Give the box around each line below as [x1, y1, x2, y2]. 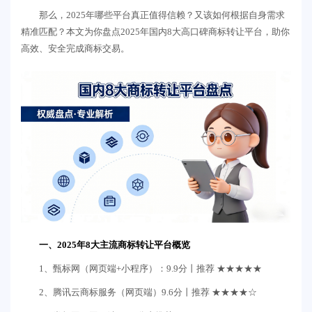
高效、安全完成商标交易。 [21, 43, 130, 54]
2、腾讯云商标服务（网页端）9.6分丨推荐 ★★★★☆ [39, 287, 257, 298]
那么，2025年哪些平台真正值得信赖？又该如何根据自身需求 [39, 10, 285, 20]
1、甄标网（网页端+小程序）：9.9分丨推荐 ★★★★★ [39, 263, 262, 274]
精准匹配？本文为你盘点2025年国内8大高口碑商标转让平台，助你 [21, 26, 290, 37]
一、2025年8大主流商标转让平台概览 [39, 240, 190, 251]
